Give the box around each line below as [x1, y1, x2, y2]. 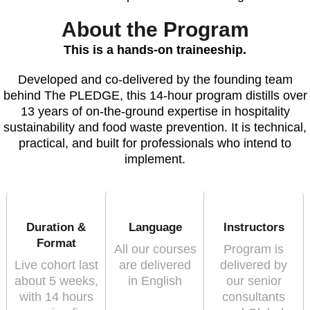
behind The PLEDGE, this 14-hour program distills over [3, 89, 307, 103]
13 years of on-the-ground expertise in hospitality [20, 104, 290, 119]
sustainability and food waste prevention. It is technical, [3, 120, 307, 135]
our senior [226, 274, 282, 289]
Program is [224, 242, 284, 257]
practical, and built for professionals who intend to [19, 136, 291, 151]
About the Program [61, 18, 249, 42]
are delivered [119, 258, 191, 273]
